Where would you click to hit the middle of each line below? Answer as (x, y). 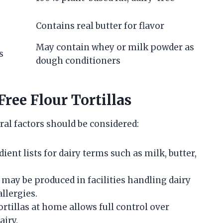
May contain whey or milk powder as (115, 47)
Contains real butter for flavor (100, 26)
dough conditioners (78, 60)
